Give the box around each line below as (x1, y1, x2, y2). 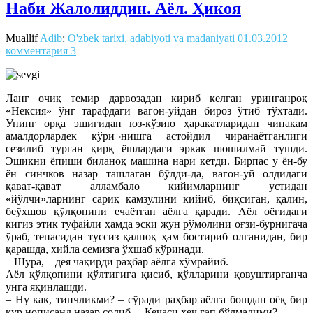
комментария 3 (6, 44, 76, 57)
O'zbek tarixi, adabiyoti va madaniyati (68, 31, 235, 44)
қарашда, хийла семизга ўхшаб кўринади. (6, 242, 204, 255)
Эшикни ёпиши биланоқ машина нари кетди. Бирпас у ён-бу (6, 154, 307, 167)
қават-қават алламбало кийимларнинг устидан (6, 180, 307, 192)
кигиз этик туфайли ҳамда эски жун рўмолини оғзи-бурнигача (6, 217, 307, 230)
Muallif (6, 31, 40, 44)
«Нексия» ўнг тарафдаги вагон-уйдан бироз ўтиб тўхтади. (6, 104, 307, 117)
